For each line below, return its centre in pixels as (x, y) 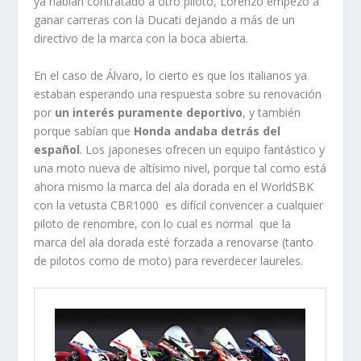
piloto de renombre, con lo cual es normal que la (163, 223)
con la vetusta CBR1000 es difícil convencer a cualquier (179, 205)
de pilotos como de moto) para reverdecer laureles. (169, 260)
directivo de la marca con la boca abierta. (141, 39)
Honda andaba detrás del (207, 131)
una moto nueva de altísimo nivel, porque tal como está (180, 168)
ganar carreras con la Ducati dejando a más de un (165, 20)
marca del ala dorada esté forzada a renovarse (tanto (174, 242)
